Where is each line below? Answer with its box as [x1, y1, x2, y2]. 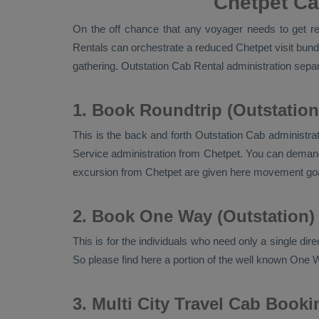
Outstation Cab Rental [121, 60, 224, 72]
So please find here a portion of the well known [73, 253, 290, 266]
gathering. [73, 60, 121, 72]
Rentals [73, 41, 108, 53]
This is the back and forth [73, 129, 195, 141]
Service [73, 147, 108, 159]
